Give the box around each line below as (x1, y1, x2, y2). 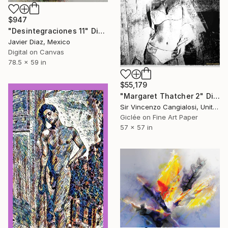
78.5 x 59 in (8, 58, 46, 67)
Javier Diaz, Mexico (8, 38, 70, 46)
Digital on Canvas (8, 48, 64, 56)
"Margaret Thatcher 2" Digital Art (213, 92, 220, 101)
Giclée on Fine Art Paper (120, 113, 198, 122)
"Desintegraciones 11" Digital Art (98, 26, 105, 36)
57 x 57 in (120, 123, 153, 132)
